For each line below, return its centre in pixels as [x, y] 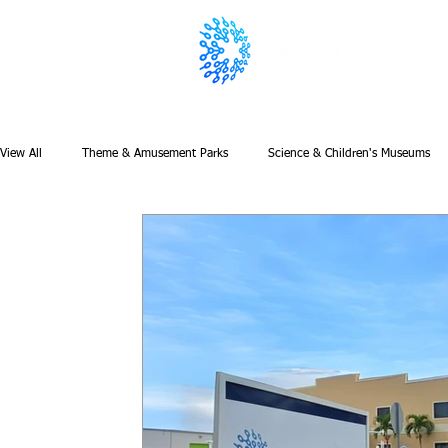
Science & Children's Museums [349, 153]
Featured [63, 233]
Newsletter [153, 233]
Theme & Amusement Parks [155, 153]
